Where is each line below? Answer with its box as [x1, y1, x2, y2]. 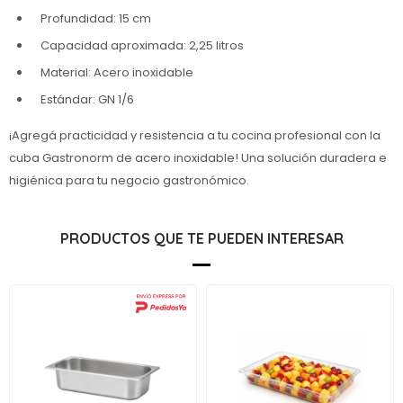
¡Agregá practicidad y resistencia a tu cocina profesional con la [9, 127, 381, 144]
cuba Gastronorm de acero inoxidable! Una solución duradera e [9, 149, 387, 166]
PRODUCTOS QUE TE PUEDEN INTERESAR [59, 229, 344, 247]
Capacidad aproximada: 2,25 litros [40, 37, 244, 54]
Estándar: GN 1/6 [40, 91, 134, 108]
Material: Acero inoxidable [40, 64, 193, 81]
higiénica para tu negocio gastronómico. [9, 172, 249, 189]
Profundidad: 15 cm [40, 10, 151, 27]
